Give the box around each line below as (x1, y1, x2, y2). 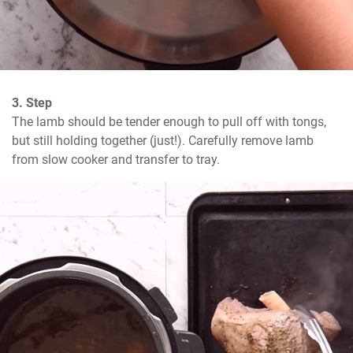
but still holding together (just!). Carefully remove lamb (12, 133, 314, 149)
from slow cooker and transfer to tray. (12, 152, 220, 168)
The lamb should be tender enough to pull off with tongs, (12, 114, 326, 130)
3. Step (12, 95, 52, 111)
